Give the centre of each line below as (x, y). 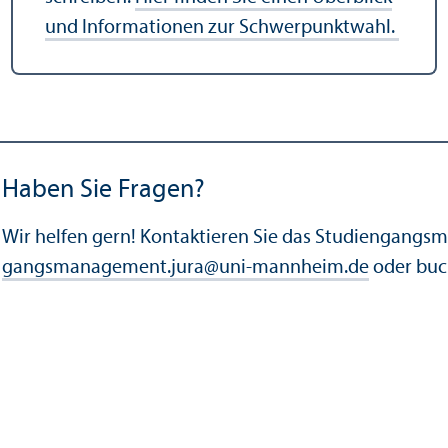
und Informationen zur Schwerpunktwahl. (221, 27)
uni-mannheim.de (294, 267)
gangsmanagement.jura (103, 267)
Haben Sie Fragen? (103, 190)
